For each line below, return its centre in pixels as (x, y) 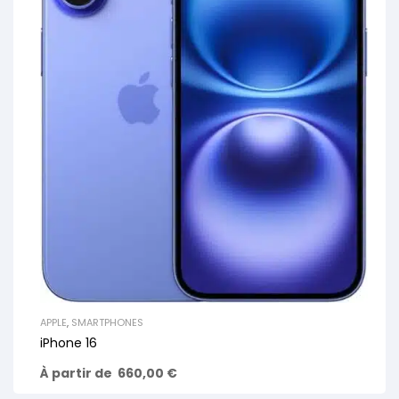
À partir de (76, 374)
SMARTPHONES (107, 323)
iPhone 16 (69, 343)
